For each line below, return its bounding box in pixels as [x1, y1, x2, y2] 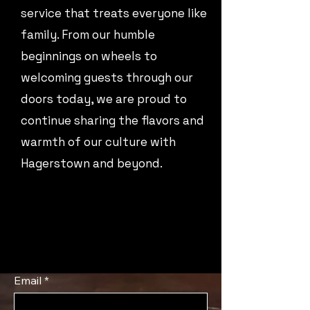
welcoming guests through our [21, 70, 193, 85]
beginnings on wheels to [21, 48, 157, 64]
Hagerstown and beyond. [21, 156, 163, 171]
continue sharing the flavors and [21, 113, 204, 128]
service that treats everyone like [21, 6, 207, 21]
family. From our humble [21, 27, 155, 42]
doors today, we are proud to [21, 91, 187, 107]
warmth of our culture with [21, 134, 176, 149]
